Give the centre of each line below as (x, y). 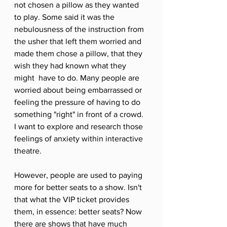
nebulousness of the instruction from (80, 29)
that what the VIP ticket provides (73, 199)
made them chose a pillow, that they (79, 53)
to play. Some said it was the (65, 17)
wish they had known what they (71, 65)
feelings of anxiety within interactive (80, 138)
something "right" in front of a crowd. (80, 114)
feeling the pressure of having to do (78, 102)
